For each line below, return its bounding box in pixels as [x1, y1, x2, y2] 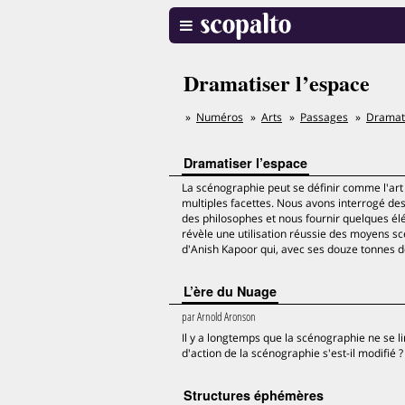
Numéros [196, 109, 243, 125]
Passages [300, 109, 348, 125]
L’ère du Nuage [184, 282, 277, 300]
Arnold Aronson [197, 308, 256, 325]
